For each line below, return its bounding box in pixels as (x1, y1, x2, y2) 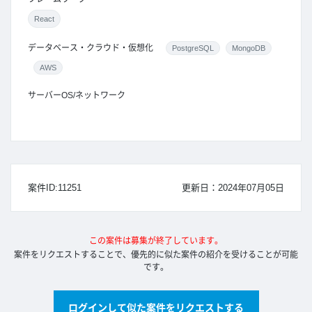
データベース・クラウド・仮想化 (28, 43, 153, 53)
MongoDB (232, 44, 265, 52)
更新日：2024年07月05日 (182, 182, 284, 193)
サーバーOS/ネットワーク (28, 91, 125, 100)
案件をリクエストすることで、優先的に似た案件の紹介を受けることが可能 (14, 250, 298, 260)
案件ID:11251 (28, 182, 81, 193)
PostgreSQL (172, 44, 214, 52)
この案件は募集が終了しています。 (89, 236, 223, 246)
